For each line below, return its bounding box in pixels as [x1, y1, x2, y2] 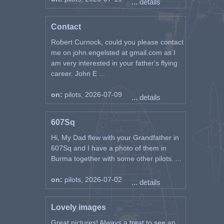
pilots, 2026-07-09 [64, 90, 122, 98]
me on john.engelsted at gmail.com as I [50, 48, 175, 56]
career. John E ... [50, 69, 105, 77]
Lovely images [50, 203, 106, 211]
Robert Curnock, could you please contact [50, 38, 183, 46]
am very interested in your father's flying [50, 59, 177, 67]
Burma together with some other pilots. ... [50, 154, 181, 162]
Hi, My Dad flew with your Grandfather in [50, 133, 179, 141]
